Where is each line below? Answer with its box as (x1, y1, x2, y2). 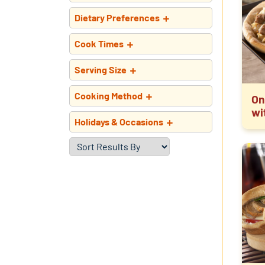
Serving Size (75, 63, 127, 75)
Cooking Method (75, 89, 143, 101)
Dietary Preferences (75, 11, 160, 23)
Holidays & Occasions (75, 115, 163, 127)
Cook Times (75, 37, 124, 49)
